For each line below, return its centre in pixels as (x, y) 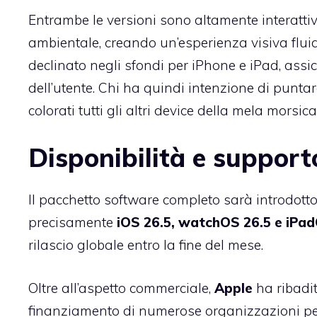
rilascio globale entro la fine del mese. (146, 245)
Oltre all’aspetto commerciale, (121, 288)
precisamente (73, 223)
